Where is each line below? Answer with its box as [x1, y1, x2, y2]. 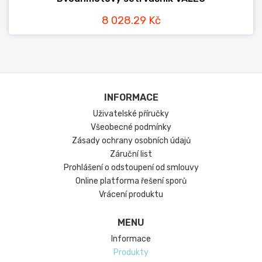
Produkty [113, 247, 149, 257]
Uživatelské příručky [93, 109, 169, 119]
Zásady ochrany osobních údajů [71, 136, 191, 146]
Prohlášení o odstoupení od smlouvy [63, 163, 199, 173]
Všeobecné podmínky [91, 122, 171, 132]
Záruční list [110, 149, 152, 159]
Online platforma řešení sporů [75, 176, 187, 186]
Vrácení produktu [99, 189, 163, 199]
